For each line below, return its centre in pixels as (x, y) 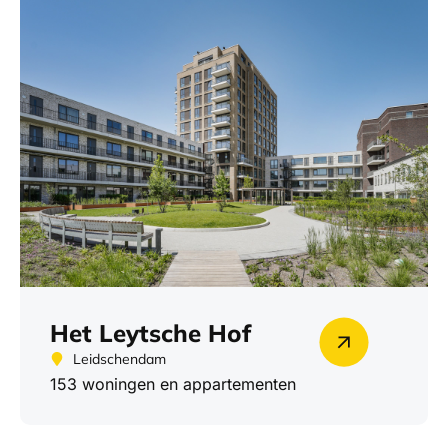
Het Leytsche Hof (150, 332)
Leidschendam (119, 358)
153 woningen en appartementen (173, 383)
